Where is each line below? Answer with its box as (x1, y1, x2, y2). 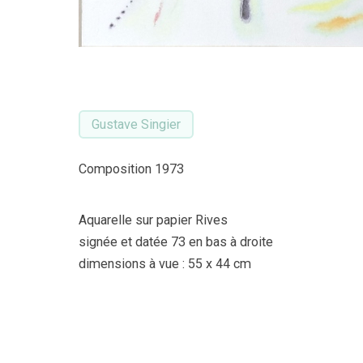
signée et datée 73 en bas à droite (79, 234, 273, 250)
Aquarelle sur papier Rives (79, 212, 228, 228)
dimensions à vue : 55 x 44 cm (79, 256, 251, 271)
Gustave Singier (92, 117, 181, 132)
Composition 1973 (79, 161, 184, 177)
